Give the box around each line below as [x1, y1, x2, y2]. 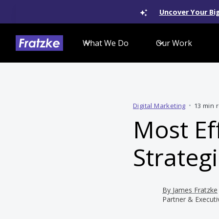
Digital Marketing [133, 101, 186, 110]
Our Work [156, 38, 193, 48]
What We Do [83, 38, 129, 48]
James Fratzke [173, 185, 218, 195]
